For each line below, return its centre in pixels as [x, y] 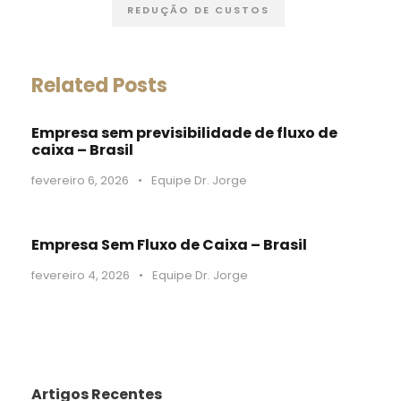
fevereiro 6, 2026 [80, 180]
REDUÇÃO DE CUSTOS [198, 9]
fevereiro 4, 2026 [81, 275]
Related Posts [99, 85]
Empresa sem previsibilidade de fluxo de [184, 132]
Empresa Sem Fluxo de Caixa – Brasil [169, 244]
